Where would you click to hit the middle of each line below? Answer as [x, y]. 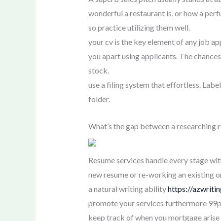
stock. [98, 70]
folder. [99, 99]
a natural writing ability [128, 188]
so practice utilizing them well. [139, 27]
